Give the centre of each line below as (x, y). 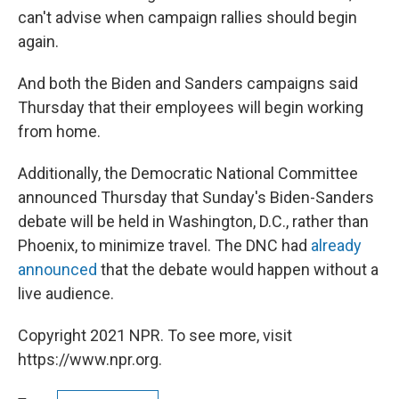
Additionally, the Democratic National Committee (188, 174)
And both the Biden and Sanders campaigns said (188, 84)
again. (38, 42)
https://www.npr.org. (90, 360)
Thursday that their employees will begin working (191, 108)
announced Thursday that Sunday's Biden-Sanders (196, 198)
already (336, 246)
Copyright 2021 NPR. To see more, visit (155, 336)
